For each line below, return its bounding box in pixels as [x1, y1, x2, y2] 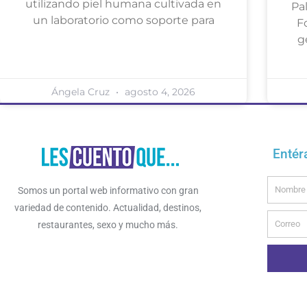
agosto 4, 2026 [122, 85, 195, 98]
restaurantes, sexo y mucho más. [38, 219, 178, 230]
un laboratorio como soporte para [32, 13, 214, 27]
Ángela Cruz [51, 85, 112, 98]
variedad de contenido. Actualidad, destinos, [14, 201, 201, 213]
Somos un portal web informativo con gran [17, 184, 199, 196]
